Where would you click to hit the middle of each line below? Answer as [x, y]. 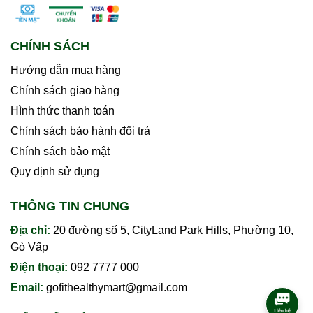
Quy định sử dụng [55, 172]
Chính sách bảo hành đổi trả [80, 131]
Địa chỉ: [32, 231]
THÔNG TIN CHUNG [70, 206]
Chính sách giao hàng [65, 91]
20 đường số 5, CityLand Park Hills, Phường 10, [173, 231]
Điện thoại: [41, 268]
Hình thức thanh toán [63, 111]
